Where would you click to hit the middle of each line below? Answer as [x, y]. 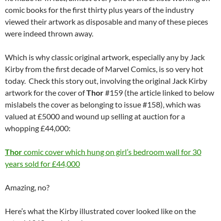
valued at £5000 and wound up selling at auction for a [95, 116]
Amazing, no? [27, 187]
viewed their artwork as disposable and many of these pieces [107, 22]
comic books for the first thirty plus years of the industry [99, 10]
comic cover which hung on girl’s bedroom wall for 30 [112, 152]
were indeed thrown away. [49, 34]
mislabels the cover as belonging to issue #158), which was [103, 105]
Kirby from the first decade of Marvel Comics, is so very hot [104, 69]
